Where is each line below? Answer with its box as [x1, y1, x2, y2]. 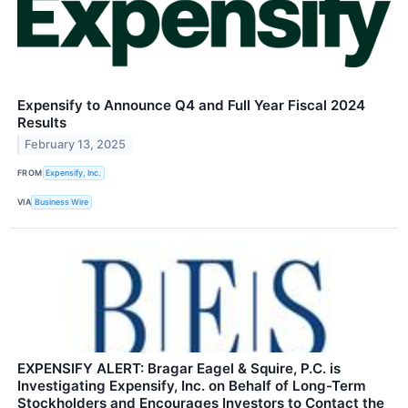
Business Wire [35, 197, 89, 208]
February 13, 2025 [25, 138, 127, 152]
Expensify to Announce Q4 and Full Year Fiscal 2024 [17, 96, 365, 114]
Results [17, 113, 66, 131]
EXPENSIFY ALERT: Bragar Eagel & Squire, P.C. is [17, 359, 341, 377]
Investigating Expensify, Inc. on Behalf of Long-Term [17, 376, 366, 394]
